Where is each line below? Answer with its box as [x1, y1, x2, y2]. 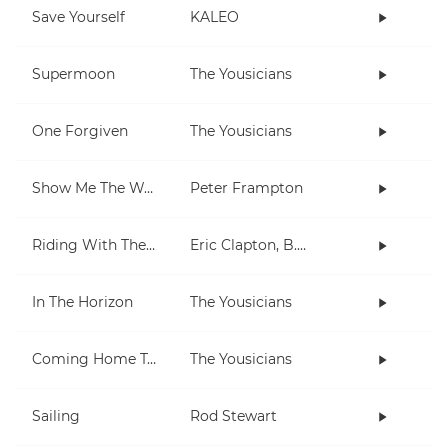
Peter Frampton [190, 179, 303, 198]
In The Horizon [32, 293, 133, 312]
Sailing [32, 407, 80, 426]
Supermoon [32, 65, 115, 84]
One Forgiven [32, 122, 128, 141]
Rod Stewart [190, 407, 277, 426]
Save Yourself [32, 8, 125, 27]
